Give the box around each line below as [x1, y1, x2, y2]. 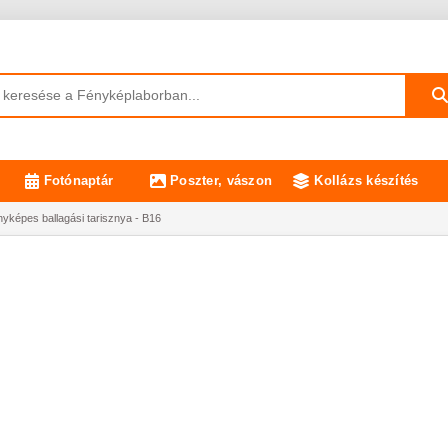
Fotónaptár [43, 173, 114, 188]
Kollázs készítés [314, 173, 419, 188]
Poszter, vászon [170, 173, 273, 188]
